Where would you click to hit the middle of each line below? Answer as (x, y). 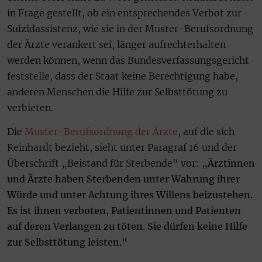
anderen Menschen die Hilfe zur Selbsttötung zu (117, 92)
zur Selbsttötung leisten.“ (67, 242)
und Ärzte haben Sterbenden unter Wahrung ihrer (123, 179)
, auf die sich (206, 131)
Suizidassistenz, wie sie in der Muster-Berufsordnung (130, 28)
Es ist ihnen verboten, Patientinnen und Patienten (124, 210)
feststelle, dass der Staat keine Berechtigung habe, (123, 76)
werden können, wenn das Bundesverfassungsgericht (128, 60)
